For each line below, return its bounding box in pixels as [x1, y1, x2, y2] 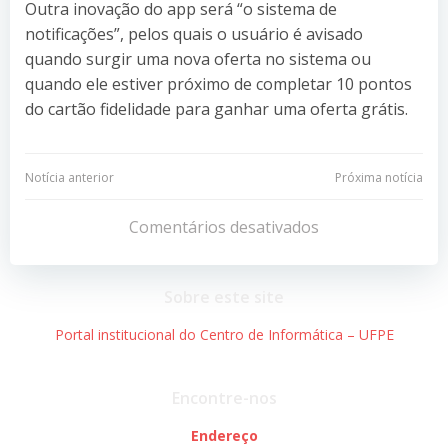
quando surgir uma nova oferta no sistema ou [25, 47, 371, 70]
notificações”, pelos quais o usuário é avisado [25, 22, 363, 45]
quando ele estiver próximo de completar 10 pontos [25, 72, 412, 95]
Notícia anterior [25, 168, 114, 186]
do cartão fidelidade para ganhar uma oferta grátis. [25, 97, 408, 120]
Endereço [190, 425, 258, 445]
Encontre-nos [171, 386, 277, 409]
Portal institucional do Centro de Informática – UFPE [54, 324, 394, 344]
